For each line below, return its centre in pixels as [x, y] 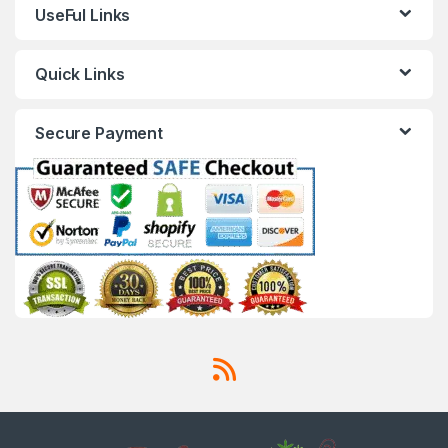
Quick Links [80, 74]
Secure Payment [99, 133]
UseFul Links [83, 15]
